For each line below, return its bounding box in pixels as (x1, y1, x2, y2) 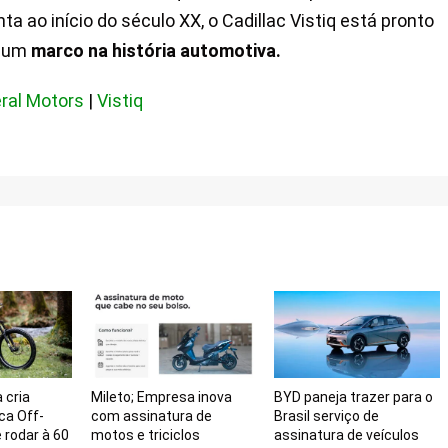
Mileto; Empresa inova (90, 388, 232, 405)
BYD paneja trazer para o (274, 388, 434, 405)
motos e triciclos (90, 426, 200, 443)
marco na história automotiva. (31, 40, 281, 62)
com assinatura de (90, 407, 212, 424)
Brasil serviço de (274, 407, 380, 424)
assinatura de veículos (274, 426, 420, 443)
